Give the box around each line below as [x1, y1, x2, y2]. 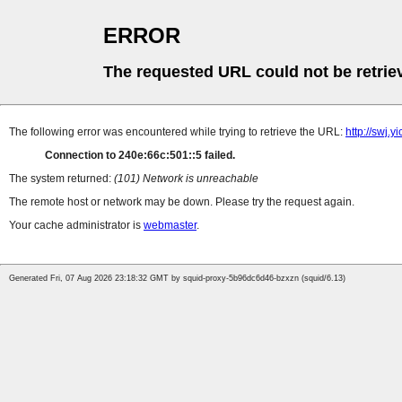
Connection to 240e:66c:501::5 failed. [45, 149, 235, 162]
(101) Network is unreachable [114, 172, 258, 186]
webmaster [144, 219, 197, 232]
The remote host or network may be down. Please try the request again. [9, 196, 354, 209]
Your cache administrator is [9, 219, 144, 232]
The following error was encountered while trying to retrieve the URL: [9, 126, 345, 139]
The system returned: [9, 172, 114, 186]
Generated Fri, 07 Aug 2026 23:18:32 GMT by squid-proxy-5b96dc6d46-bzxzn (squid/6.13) [9, 274, 345, 284]
